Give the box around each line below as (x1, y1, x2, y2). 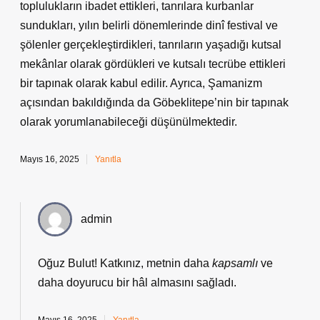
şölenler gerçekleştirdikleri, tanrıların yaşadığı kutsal (20, 39, 281, 51)
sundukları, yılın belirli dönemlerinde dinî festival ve (20, 19, 278, 31)
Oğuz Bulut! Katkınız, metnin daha (38, 257, 212, 269)
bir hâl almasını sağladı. (114, 276, 236, 289)
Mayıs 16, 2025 (20, 154, 79, 164)
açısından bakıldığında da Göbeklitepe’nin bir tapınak (20, 96, 289, 109)
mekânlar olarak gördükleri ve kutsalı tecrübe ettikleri (20, 58, 286, 70)
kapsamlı (212, 257, 258, 269)
